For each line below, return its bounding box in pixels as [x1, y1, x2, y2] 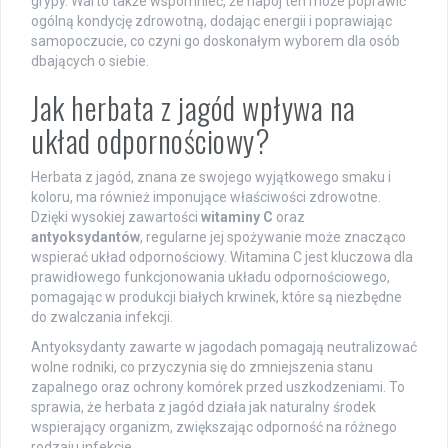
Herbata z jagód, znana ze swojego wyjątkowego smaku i [31, 169, 391, 186]
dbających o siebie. [31, 53, 149, 70]
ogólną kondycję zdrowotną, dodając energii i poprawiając [31, 13, 392, 30]
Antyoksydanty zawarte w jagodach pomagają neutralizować [31, 339, 417, 356]
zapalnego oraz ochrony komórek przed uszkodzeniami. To [31, 379, 405, 396]
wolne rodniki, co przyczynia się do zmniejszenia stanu [31, 359, 373, 376]
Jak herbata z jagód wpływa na [31, 85, 356, 131]
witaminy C [201, 209, 273, 226]
